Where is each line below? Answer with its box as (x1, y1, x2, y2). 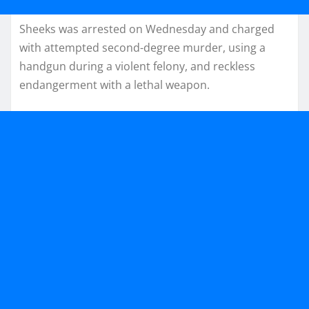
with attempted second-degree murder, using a (19, 39, 266, 55)
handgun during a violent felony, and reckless (19, 58, 255, 74)
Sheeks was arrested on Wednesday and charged (19, 21, 275, 37)
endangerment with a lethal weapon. (19, 77, 210, 92)
